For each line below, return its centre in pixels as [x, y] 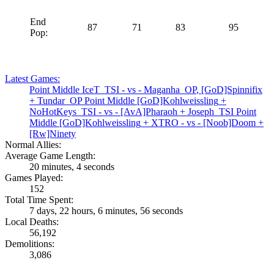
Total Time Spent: [39, 200]
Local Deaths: [32, 222]
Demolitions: [30, 244]
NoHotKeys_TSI [63, 112]
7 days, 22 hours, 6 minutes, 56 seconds [106, 211]
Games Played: [34, 178]
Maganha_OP [170, 90]
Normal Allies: [33, 145]
